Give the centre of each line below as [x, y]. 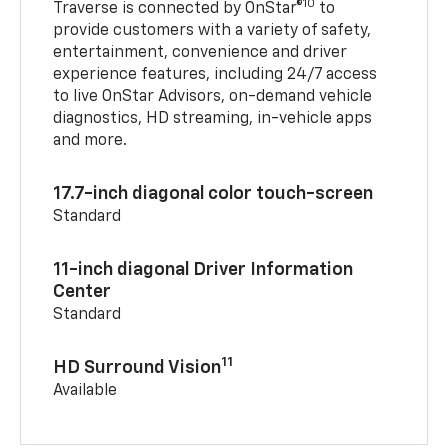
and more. [90, 141]
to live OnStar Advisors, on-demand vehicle [213, 97]
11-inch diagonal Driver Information [203, 270]
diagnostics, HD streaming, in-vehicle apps [213, 119]
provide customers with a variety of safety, [212, 31]
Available [85, 391]
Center [82, 292]
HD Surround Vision [137, 368]
